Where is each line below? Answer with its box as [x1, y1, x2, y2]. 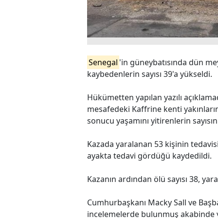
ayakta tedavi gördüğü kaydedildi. [87, 150, 212, 162]
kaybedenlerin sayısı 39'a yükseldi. [87, 69, 213, 80]
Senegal [89, 57, 118, 68]
